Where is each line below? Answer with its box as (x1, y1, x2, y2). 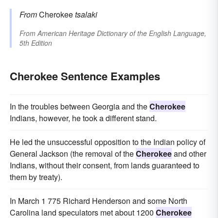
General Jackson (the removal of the (10, 148, 136, 160)
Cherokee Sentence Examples (10, 68, 160, 84)
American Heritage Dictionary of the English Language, (37, 28, 206, 38)
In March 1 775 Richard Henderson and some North (10, 195, 187, 207)
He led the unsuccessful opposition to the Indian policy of (10, 136, 205, 148)
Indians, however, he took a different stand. (10, 112, 157, 124)
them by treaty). (10, 171, 62, 183)
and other (172, 148, 206, 160)
